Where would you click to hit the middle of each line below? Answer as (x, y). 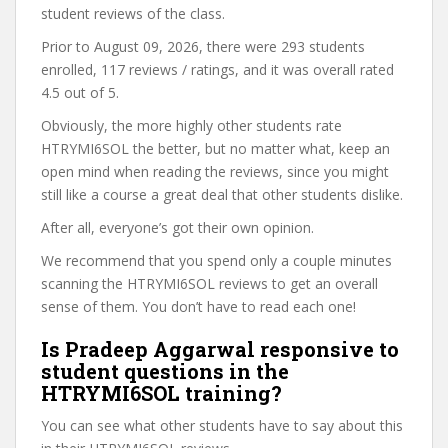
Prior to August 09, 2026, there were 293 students (203, 46)
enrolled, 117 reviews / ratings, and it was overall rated (217, 69)
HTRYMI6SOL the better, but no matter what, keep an (215, 148)
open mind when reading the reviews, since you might (215, 171)
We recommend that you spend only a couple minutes (216, 260)
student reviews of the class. (133, 13)
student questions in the (165, 371)
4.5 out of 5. (80, 92)
